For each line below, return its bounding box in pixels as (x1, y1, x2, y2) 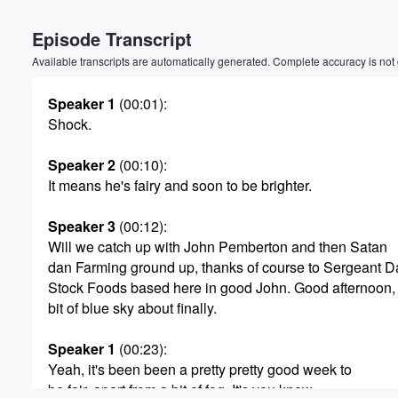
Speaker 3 (48, 216, 115, 236)
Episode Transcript (32, 26, 192, 52)
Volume (312, 20, 360, 36)
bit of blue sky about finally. (48, 298, 217, 318)
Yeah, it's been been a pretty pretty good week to (48, 359, 352, 379)
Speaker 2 (48, 155, 115, 175)
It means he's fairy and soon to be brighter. (48, 175, 312, 195)
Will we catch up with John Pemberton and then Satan (48, 236, 387, 257)
